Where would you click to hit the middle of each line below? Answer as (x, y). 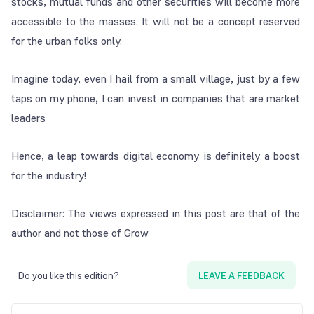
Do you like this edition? (69, 276)
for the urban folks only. (67, 41)
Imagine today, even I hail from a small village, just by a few (156, 79)
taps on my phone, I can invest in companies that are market (156, 99)
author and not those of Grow (80, 233)
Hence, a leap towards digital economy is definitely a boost (156, 156)
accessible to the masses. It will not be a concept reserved (156, 22)
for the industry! (49, 176)
